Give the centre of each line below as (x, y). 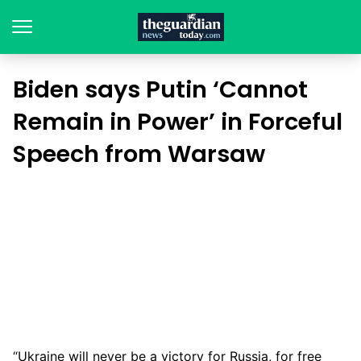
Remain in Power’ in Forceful (178, 122)
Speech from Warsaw (139, 154)
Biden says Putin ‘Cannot (160, 89)
